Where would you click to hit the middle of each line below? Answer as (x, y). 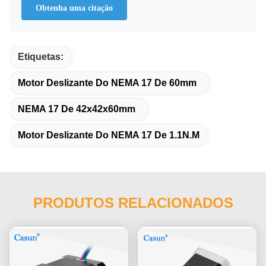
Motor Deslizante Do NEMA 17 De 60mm (107, 83)
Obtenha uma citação (74, 8)
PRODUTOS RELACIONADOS (133, 202)
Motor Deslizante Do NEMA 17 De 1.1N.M (109, 135)
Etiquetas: (41, 56)
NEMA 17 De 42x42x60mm (77, 109)
